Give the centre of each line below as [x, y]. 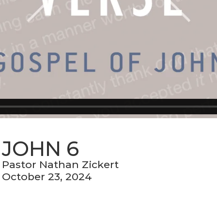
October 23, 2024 [47, 176]
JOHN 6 [41, 149]
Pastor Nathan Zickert [61, 164]
